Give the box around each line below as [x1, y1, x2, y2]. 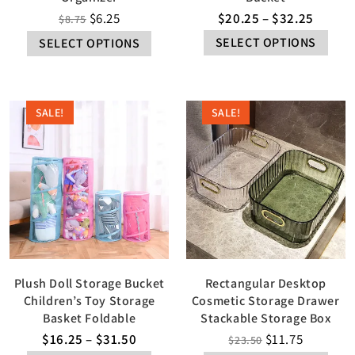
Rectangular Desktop [204, 275, 326, 292]
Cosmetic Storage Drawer [191, 292, 340, 310]
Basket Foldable [43, 310, 136, 327]
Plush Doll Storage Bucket [13, 275, 165, 292]
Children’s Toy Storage [23, 292, 155, 310]
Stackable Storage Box [200, 310, 331, 327]
